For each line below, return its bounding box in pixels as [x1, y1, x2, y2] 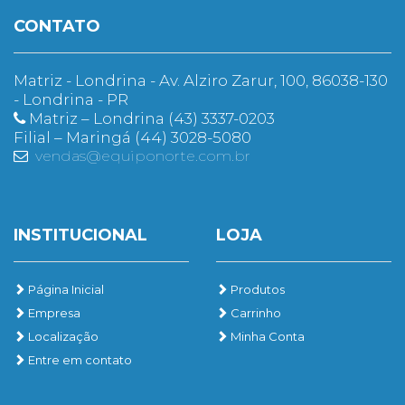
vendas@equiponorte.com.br [35, 146, 250, 165]
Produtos [228, 281, 285, 297]
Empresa [25, 305, 80, 320]
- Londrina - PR [14, 89, 128, 108]
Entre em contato [25, 352, 132, 367]
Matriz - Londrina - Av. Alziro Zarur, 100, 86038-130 [14, 71, 388, 89]
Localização [25, 328, 99, 344]
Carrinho [228, 305, 281, 320]
